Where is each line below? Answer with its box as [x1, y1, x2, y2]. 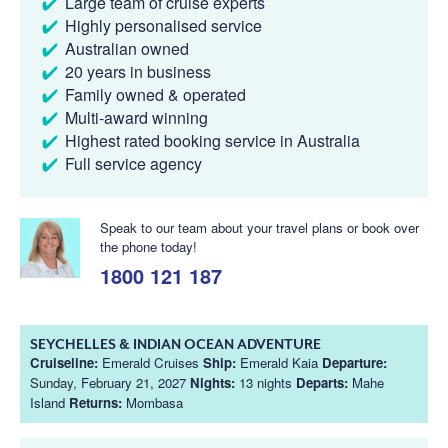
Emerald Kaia [236, 352, 322, 372]
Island [30, 392, 69, 412]
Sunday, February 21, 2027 [30, 372, 190, 392]
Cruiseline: [30, 352, 98, 372]
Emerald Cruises [98, 352, 203, 372]
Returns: [69, 392, 122, 412]
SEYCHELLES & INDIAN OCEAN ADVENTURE [30, 335, 321, 352]
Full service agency [65, 151, 202, 175]
